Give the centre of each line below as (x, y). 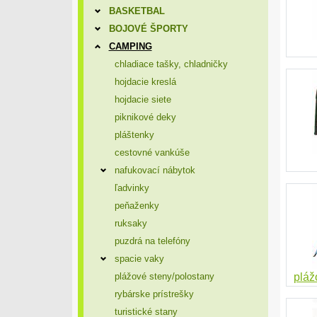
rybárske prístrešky (154, 294)
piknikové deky (145, 117)
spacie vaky (139, 259)
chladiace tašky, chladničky (171, 64)
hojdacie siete (143, 99)
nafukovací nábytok (155, 170)
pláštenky (134, 135)
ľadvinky (132, 188)
